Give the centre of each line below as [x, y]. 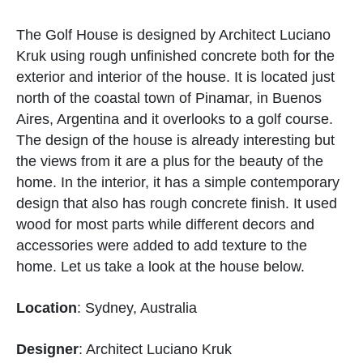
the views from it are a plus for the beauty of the [170, 161]
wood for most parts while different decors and [165, 224]
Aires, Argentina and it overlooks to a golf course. [175, 119]
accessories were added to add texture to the [162, 245]
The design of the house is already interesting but [175, 140]
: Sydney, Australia [137, 307]
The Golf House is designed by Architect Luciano [173, 34]
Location [47, 307]
